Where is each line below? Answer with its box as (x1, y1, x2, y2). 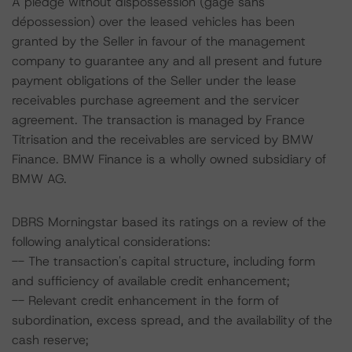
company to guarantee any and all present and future (12, 53, 322, 69)
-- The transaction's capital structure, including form (12, 253, 315, 269)
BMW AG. (12, 170, 67, 187)
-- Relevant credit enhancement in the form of (12, 292, 279, 309)
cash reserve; (12, 332, 89, 348)
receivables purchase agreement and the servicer (12, 92, 299, 108)
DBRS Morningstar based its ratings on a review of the (12, 214, 326, 230)
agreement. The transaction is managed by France (12, 112, 305, 128)
